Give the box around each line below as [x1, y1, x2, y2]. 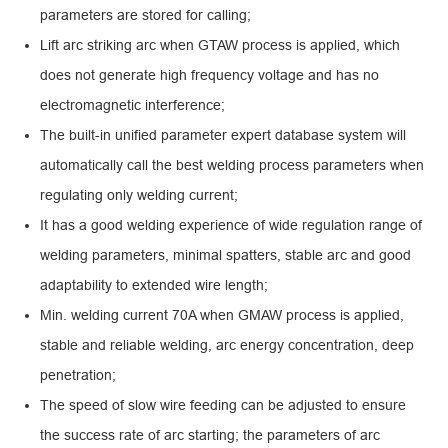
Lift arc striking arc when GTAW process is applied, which [40, 37, 400, 54]
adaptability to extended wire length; [40, 277, 268, 294]
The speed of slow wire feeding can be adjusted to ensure [40, 397, 406, 414]
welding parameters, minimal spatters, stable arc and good [40, 247, 411, 264]
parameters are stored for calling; [40, 7, 251, 24]
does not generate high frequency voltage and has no [40, 67, 379, 84]
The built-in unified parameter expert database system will [40, 127, 406, 144]
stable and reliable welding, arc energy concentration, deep [40, 337, 414, 354]
